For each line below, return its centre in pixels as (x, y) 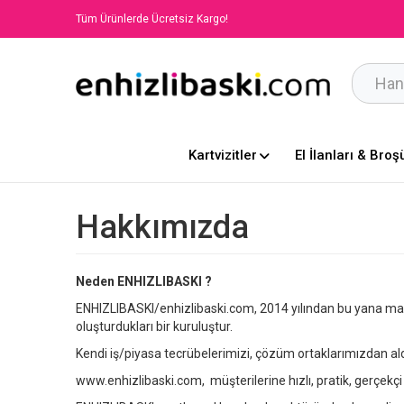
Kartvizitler (222, 155)
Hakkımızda (162, 227)
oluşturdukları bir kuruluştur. (154, 326)
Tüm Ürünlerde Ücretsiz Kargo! (152, 19)
